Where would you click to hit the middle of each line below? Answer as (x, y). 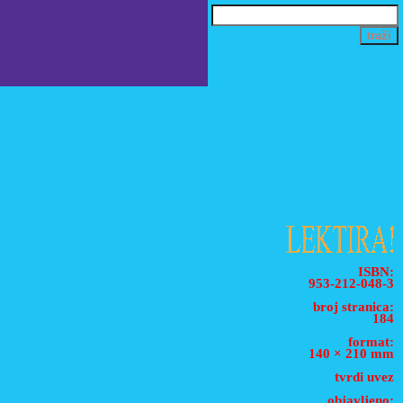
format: (371, 342)
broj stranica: (354, 307)
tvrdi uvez (364, 377)
